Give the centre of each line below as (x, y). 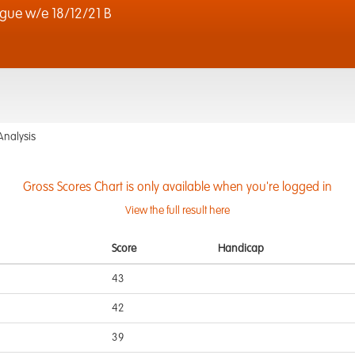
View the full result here (177, 211)
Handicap (241, 249)
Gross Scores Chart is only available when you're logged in (177, 188)
